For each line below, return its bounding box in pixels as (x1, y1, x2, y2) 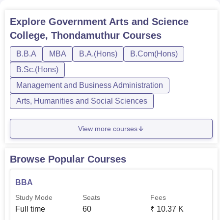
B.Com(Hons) (130, 50, 178, 58)
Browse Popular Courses (10, 154, 126, 165)
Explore (10, 16, 49, 27)
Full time (15, 205, 45, 213)
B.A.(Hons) (79, 50, 117, 58)
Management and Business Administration (16, 81, 163, 89)
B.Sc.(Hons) (16, 65, 58, 74)
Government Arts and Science (49, 16, 189, 27)
